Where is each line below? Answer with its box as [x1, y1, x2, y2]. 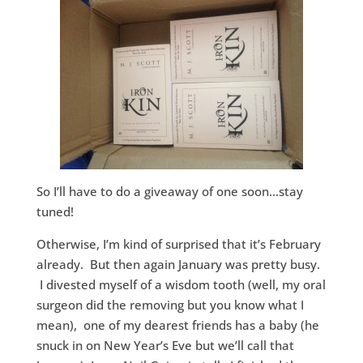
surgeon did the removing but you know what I [36, 297, 304, 313]
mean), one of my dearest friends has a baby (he [36, 317, 319, 333]
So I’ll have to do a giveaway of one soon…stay [36, 183, 303, 199]
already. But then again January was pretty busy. [36, 256, 320, 272]
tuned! [36, 203, 74, 220]
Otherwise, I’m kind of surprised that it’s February [36, 236, 321, 252]
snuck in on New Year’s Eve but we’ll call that [36, 337, 294, 353]
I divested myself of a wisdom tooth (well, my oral [36, 276, 326, 293]
